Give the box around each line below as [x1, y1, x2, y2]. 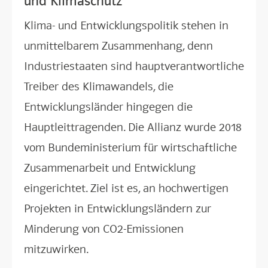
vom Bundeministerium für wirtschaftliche [24, 140, 237, 155]
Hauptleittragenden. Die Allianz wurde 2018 [24, 120, 242, 135]
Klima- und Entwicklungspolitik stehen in [24, 18, 229, 33]
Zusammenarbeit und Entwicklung [24, 160, 196, 175]
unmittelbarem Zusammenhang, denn [24, 38, 213, 53]
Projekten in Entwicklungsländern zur [24, 201, 211, 216]
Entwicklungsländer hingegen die [24, 99, 193, 114]
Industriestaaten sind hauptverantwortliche [24, 59, 244, 74]
